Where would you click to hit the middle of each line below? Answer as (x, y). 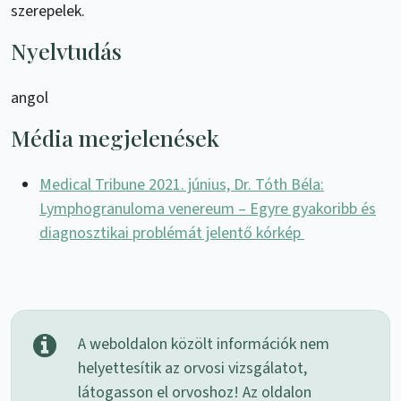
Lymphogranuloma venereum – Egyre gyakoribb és (208, 209)
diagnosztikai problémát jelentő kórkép (172, 234)
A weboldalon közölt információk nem (204, 345)
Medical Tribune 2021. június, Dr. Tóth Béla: (182, 185)
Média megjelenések (115, 138)
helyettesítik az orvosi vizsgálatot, (192, 369)
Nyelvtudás (66, 51)
